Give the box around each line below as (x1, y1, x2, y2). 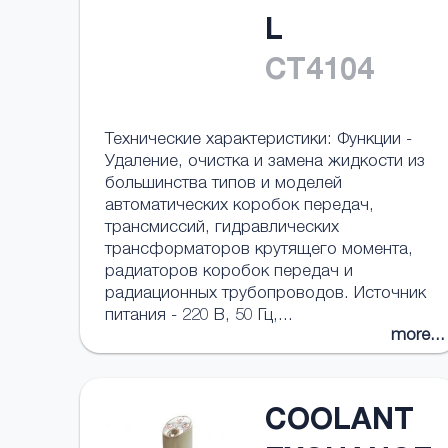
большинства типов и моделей (105, 176, 342, 193)
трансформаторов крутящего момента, (105, 242, 413, 259)
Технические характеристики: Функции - (105, 132, 412, 149)
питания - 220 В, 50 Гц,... (105, 308, 293, 325)
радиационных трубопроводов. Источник (105, 286, 426, 303)
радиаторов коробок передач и (105, 264, 353, 281)
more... (391, 328, 446, 345)
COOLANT (265, 408, 414, 438)
